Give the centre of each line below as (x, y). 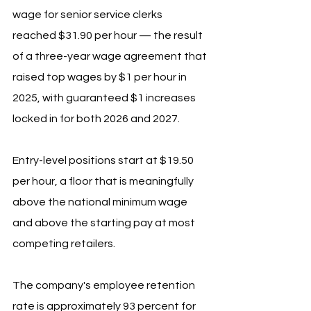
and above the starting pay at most (105, 223)
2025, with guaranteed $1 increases (105, 98)
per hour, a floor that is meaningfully (104, 182)
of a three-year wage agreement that (111, 57)
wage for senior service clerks (89, 15)
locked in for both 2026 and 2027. (97, 119)
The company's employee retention (105, 286)
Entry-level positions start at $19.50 (104, 161)
